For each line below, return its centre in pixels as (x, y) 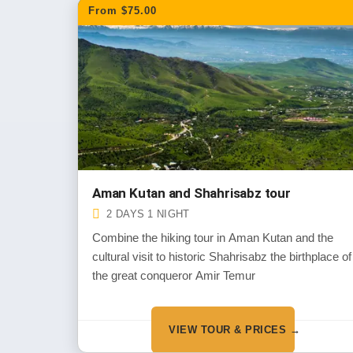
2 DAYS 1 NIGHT (148, 214)
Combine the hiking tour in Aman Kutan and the (213, 238)
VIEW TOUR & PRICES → (235, 329)
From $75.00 (123, 11)
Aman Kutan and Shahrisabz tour (191, 193)
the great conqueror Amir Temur (174, 275)
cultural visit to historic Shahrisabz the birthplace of (222, 256)
